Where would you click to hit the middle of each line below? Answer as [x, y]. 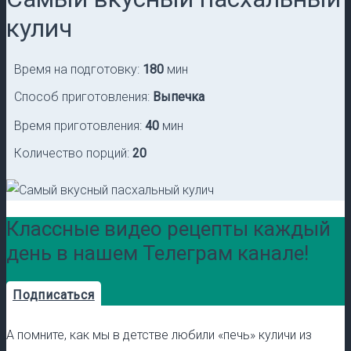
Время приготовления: [80, 125]
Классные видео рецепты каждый [168, 229]
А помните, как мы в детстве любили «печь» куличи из [159, 335]
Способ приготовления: [83, 96]
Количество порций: [73, 153]
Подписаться [54, 295]
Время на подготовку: [78, 69]
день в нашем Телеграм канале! [157, 253]
